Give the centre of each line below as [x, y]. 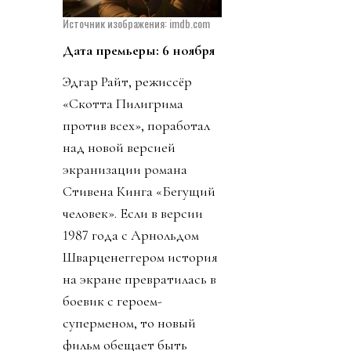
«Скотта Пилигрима [123, 103]
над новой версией [119, 147]
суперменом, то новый [129, 322]
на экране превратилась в [139, 279]
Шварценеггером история [140, 257]
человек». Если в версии [133, 213]
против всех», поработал [136, 125]
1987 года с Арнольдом [131, 235]
